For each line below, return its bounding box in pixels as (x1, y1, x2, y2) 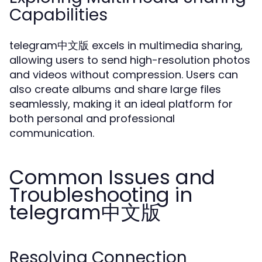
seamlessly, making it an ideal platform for (9, 96, 233, 111)
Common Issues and (9, 163, 215, 191)
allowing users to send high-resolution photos (9, 53, 250, 67)
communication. (9, 126, 94, 140)
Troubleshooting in (9, 181, 192, 209)
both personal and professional (9, 111, 175, 126)
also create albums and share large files (9, 82, 221, 96)
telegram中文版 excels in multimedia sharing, (9, 38, 243, 53)
